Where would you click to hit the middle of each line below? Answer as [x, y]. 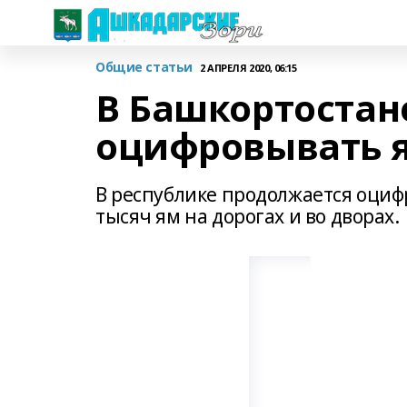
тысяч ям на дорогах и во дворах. [248, 216]
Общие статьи [144, 67]
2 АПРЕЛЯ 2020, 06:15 [248, 67]
